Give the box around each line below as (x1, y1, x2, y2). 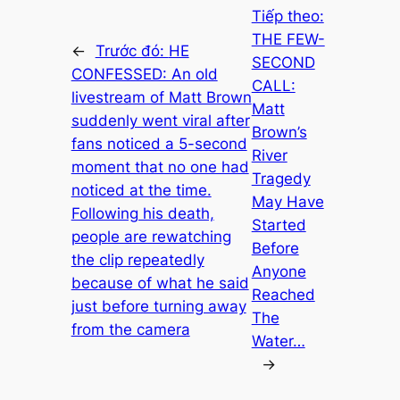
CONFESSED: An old (71, 64, 218, 83)
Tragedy (251, 169, 311, 187)
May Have (251, 192, 324, 211)
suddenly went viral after (71, 111, 250, 129)
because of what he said (71, 273, 249, 292)
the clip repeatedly (71, 250, 204, 269)
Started (251, 215, 306, 234)
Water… (251, 331, 305, 350)
